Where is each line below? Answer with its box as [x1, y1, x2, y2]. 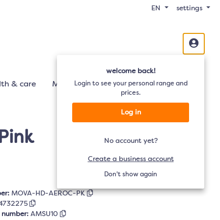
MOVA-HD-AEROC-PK [11, 190, 87, 197]
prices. [121, 90, 140, 96]
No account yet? [104, 137, 158, 144]
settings [176, 5, 203, 12]
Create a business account [87, 156, 174, 163]
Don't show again [104, 171, 157, 178]
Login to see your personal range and [74, 81, 188, 87]
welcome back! [106, 68, 156, 75]
